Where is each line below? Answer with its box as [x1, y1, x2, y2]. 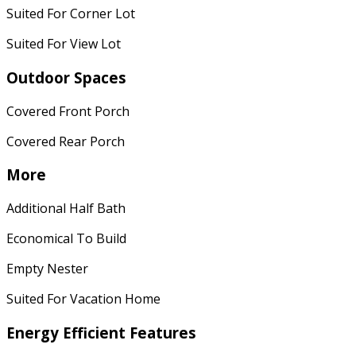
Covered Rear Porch [6, 132, 125, 150]
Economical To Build [6, 230, 126, 247]
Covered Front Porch [6, 102, 130, 120]
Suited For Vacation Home [6, 290, 161, 308]
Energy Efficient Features [6, 322, 196, 342]
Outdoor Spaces [6, 67, 126, 87]
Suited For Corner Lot [6, 5, 135, 23]
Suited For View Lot [6, 35, 121, 53]
